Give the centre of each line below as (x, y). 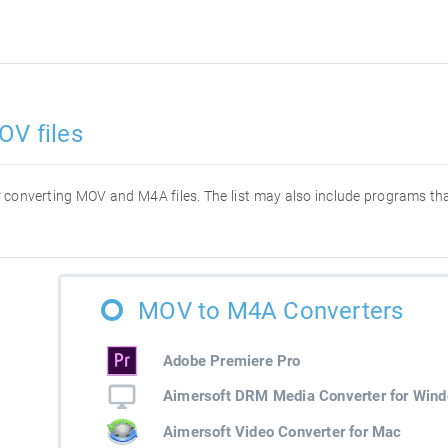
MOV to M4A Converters (271, 311)
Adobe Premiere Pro (231, 360)
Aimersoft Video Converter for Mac (282, 431)
